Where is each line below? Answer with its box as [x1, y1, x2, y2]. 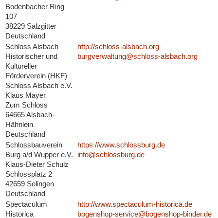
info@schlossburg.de [77, 150, 145, 159]
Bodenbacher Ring [5, 2, 64, 11]
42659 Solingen [5, 180, 54, 188]
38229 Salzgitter [5, 22, 56, 31]
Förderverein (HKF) [5, 72, 67, 80]
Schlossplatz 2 [5, 170, 52, 179]
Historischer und [5, 52, 57, 61]
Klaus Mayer [5, 91, 46, 100]
